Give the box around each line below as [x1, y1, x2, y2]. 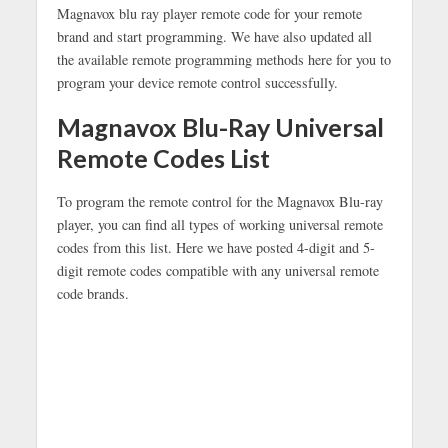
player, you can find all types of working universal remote [56, 215, 383, 235]
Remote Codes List [56, 142, 270, 173]
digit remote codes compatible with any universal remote [56, 261, 379, 281]
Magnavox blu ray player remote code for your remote [56, 4, 362, 23]
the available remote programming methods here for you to [56, 50, 391, 69]
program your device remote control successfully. [56, 73, 338, 92]
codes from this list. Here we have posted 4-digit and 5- [56, 238, 375, 258]
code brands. [56, 284, 129, 304]
